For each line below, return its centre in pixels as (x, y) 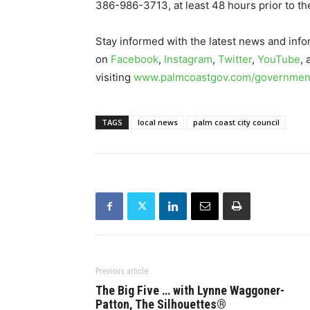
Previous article (122, 272)
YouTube (279, 60)
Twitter (235, 60)
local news (158, 122)
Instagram (188, 60)
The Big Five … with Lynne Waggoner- (190, 291)
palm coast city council (236, 122)
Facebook (135, 60)
